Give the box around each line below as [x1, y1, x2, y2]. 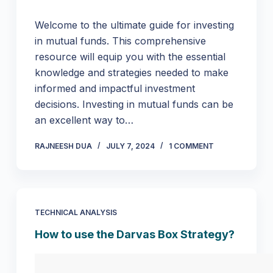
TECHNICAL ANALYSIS [34, 208, 117, 218]
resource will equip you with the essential [34, 51, 225, 63]
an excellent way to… [34, 114, 133, 127]
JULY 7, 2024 [105, 141, 155, 151]
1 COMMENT [168, 141, 214, 151]
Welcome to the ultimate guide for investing [34, 19, 234, 32]
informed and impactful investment [34, 82, 195, 95]
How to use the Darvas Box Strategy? [34, 228, 235, 241]
